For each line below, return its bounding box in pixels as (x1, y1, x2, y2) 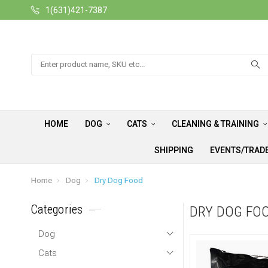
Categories (31, 202, 83, 217)
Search (31, 55, 58, 65)
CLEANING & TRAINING (172, 119, 261, 129)
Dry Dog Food (95, 176, 143, 185)
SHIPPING (154, 145, 193, 156)
